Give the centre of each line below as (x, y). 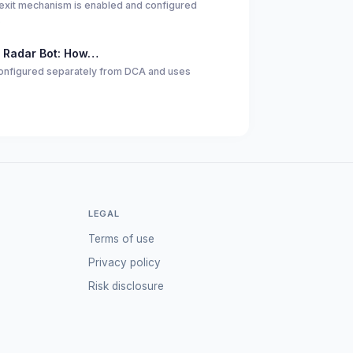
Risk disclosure (126, 286)
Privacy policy (124, 262)
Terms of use (121, 238)
